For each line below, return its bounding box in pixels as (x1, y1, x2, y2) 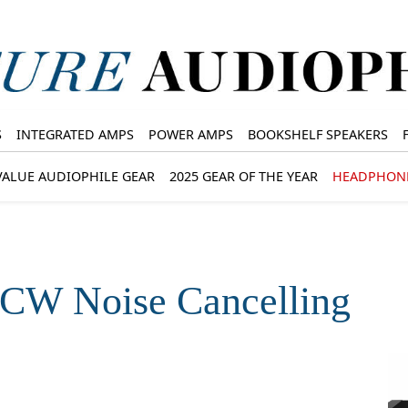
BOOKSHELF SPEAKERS (247, 125, 388, 143)
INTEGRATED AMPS (15, 125, 134, 143)
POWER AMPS (148, 125, 233, 143)
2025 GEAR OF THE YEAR (169, 167, 318, 185)
